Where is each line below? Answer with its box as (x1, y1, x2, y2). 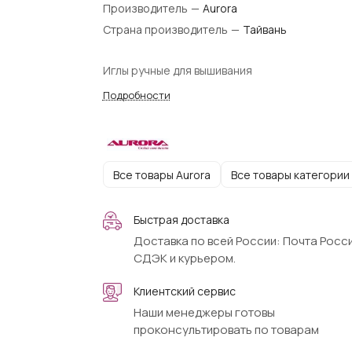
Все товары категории (230, 167, 350, 182)
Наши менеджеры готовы (133, 304, 275, 321)
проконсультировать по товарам (133, 321, 319, 338)
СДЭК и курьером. (133, 250, 236, 266)
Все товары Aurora (112, 167, 211, 182)
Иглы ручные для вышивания (102, 63, 252, 78)
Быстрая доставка (133, 212, 229, 227)
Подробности (102, 88, 170, 102)
